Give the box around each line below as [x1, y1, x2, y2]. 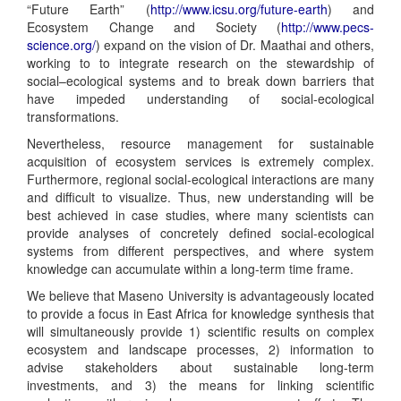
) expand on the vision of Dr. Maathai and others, [96, 36, 374, 54]
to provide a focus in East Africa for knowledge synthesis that [27, 304, 374, 322]
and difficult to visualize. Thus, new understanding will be [27, 188, 374, 206]
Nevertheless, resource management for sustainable [27, 134, 374, 152]
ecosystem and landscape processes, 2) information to [27, 340, 374, 358]
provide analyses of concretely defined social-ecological [27, 224, 374, 242]
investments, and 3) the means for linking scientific [27, 376, 374, 394]
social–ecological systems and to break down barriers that [27, 72, 374, 90]
